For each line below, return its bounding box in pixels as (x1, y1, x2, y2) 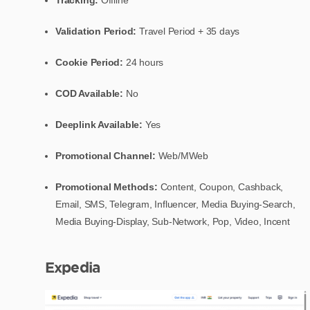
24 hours (125, 56, 164, 68)
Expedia (45, 258, 100, 275)
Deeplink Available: (55, 118, 143, 130)
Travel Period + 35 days (139, 25, 240, 37)
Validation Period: (55, 25, 140, 37)
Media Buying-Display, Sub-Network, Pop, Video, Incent (55, 215, 290, 227)
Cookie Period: (55, 56, 126, 68)
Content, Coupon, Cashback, (160, 181, 284, 192)
